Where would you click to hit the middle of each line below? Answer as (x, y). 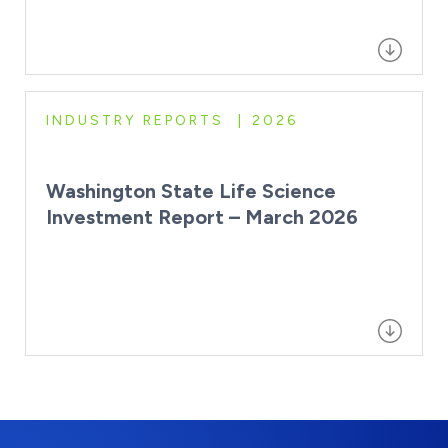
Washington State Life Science (191, 190)
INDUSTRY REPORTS (135, 120)
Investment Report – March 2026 (202, 216)
